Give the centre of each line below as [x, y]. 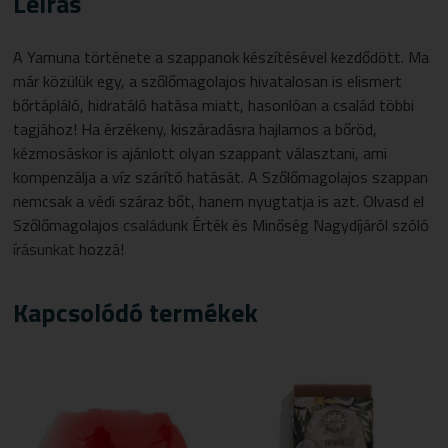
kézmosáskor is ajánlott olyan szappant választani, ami [200, 152]
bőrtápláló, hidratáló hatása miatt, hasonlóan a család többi [214, 104]
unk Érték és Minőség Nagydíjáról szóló [297, 224]
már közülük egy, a [77, 80]
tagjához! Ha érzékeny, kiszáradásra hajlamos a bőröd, [195, 128]
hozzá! [100, 248]
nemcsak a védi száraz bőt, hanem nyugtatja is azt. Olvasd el [219, 200]
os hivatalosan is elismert [316, 80]
